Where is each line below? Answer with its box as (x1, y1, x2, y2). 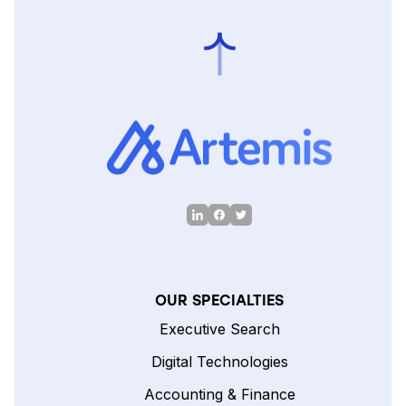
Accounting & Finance (143, 385, 295, 404)
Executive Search (159, 320, 280, 339)
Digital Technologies (150, 353, 288, 372)
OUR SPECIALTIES (155, 292, 284, 310)
